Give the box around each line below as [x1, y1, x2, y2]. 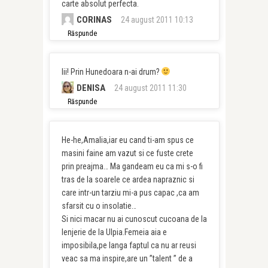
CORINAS [76, 14, 112, 25]
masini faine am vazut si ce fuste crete [61, 148, 193, 158]
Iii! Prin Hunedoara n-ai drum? [61, 67, 162, 77]
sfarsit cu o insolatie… [61, 201, 136, 211]
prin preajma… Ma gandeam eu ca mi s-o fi [61, 162, 203, 171]
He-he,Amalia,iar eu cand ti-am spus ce [61, 135, 194, 145]
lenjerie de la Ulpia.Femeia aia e [61, 227, 167, 237]
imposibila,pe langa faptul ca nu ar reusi [61, 240, 196, 250]
